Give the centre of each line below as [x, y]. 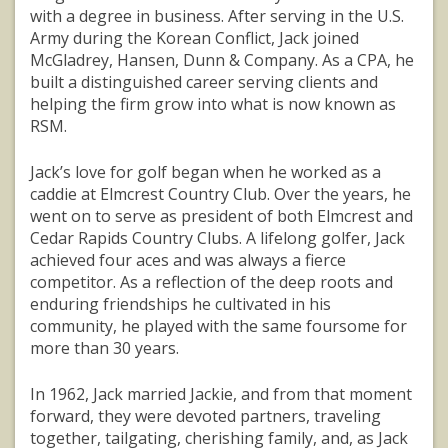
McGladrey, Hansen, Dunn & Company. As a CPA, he [222, 60]
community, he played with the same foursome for [218, 326]
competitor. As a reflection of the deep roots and [211, 282]
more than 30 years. [106, 348]
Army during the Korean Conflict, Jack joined [194, 38]
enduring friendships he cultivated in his [180, 304]
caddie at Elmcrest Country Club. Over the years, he [220, 194]
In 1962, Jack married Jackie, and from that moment [221, 394]
